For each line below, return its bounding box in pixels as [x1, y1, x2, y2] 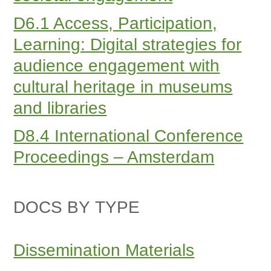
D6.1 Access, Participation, [13, 13, 218, 33]
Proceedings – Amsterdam [13, 147, 215, 166]
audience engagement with [13, 56, 220, 75]
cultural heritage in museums [13, 77, 233, 96]
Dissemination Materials [13, 241, 195, 260]
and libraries [13, 98, 107, 117]
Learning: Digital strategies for [13, 34, 242, 54]
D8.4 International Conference [13, 126, 244, 145]
